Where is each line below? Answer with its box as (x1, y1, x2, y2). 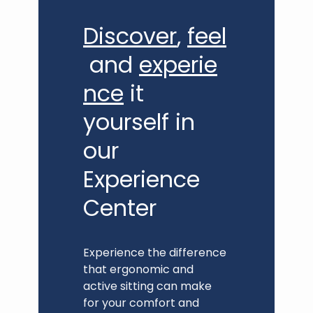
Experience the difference (83, 245, 226, 261)
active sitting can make (83, 278, 212, 295)
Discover (83, 20, 177, 52)
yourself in (83, 106, 195, 138)
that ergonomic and (83, 261, 194, 278)
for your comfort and (83, 295, 199, 312)
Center (83, 192, 156, 224)
